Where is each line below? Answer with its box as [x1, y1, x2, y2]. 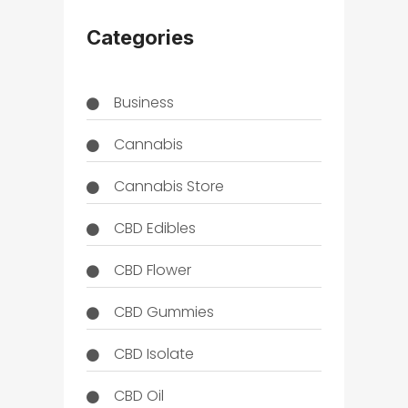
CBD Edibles [113, 218, 196, 240]
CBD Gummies [113, 301, 214, 323]
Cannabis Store [113, 176, 224, 198]
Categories [86, 25, 194, 50]
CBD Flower [113, 260, 191, 281]
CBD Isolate [113, 343, 194, 365]
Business [113, 92, 174, 114]
